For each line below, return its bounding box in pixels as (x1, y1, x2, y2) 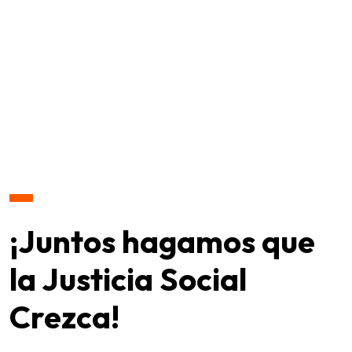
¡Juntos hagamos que (9, 221, 315, 261)
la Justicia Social (9, 258, 247, 299)
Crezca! (9, 296, 119, 336)
